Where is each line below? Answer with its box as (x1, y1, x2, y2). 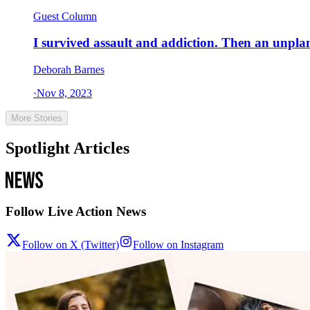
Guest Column (33, 10, 97, 22)
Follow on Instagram (133, 239, 224, 251)
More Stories (11, 113, 62, 124)
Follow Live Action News (6, 203, 146, 219)
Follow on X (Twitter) (22, 239, 119, 251)
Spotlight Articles (6, 138, 129, 157)
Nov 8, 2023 (37, 87, 92, 100)
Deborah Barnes (33, 64, 104, 76)
